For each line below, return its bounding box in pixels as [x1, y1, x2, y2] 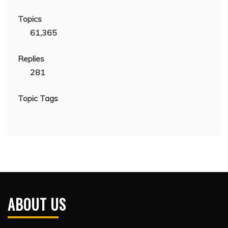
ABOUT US [8, 194, 66, 215]
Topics [18, 14, 42, 24]
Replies [18, 53, 44, 64]
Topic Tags [18, 93, 58, 103]
